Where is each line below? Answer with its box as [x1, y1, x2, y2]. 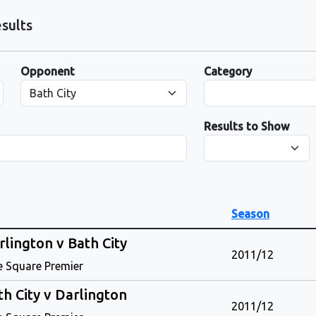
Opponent [20, 65, 75, 78]
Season [231, 207, 269, 220]
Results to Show [204, 120, 290, 133]
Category [204, 65, 253, 78]
